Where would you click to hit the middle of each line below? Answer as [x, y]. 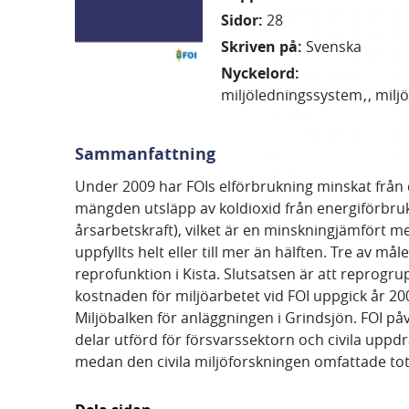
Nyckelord [257, 73]
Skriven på [259, 47]
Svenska [333, 47]
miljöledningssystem [291, 95]
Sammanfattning [145, 154]
